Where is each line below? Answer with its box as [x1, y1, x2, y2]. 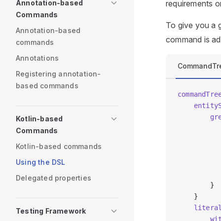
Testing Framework [16, 207, 86, 215]
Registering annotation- [16, 70, 101, 78]
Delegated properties [16, 174, 91, 182]
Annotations [16, 54, 59, 62]
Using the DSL [16, 158, 66, 166]
